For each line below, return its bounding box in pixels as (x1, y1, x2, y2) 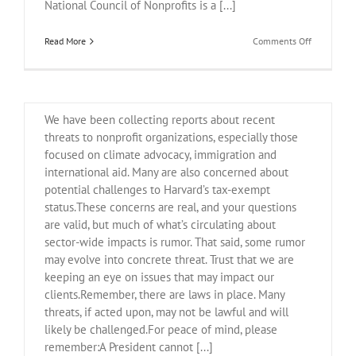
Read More (44, 35, 86, 48)
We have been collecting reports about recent (44, 112, 275, 128)
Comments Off (253, 35, 311, 48)
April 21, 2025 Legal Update (44, 69, 303, 93)
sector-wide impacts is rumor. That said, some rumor (44, 234, 305, 250)
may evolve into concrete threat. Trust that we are (44, 252, 294, 268)
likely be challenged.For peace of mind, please (44, 322, 277, 338)
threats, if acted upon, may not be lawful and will (44, 304, 288, 320)
